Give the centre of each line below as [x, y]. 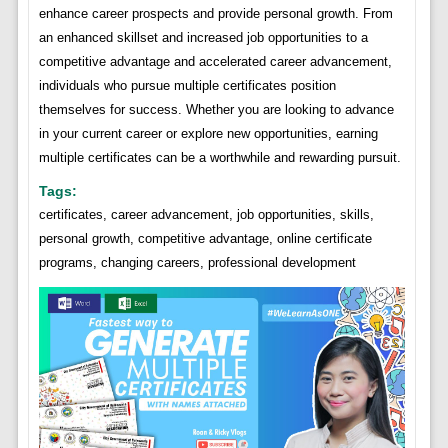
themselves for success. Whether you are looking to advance [216, 109]
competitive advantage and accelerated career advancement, [215, 61]
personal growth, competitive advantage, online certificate [205, 238]
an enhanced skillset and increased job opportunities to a [203, 37]
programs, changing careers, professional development [197, 262]
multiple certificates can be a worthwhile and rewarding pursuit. [219, 157]
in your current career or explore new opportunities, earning [208, 133]
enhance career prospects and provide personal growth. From [215, 13]
